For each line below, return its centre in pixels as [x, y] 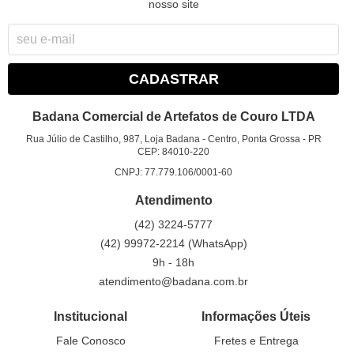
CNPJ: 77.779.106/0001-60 [174, 172]
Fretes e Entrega [256, 340]
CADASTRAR [173, 79]
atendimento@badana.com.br [174, 281]
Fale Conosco [90, 340]
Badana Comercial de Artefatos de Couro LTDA [173, 116]
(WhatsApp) [217, 243]
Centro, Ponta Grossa [254, 139]
